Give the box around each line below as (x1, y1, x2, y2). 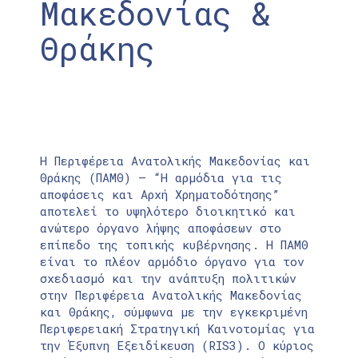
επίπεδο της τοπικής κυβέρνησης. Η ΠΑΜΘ (40, 236, 308, 253)
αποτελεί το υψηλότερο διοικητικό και (40, 202, 296, 219)
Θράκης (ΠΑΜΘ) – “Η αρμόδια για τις (40, 169, 282, 185)
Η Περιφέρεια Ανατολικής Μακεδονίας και (40, 152, 310, 169)
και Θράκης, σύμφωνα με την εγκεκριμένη (40, 303, 308, 320)
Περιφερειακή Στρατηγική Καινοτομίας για (40, 320, 315, 336)
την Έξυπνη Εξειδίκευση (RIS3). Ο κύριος (40, 336, 314, 353)
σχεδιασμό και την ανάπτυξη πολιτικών (40, 269, 296, 286)
